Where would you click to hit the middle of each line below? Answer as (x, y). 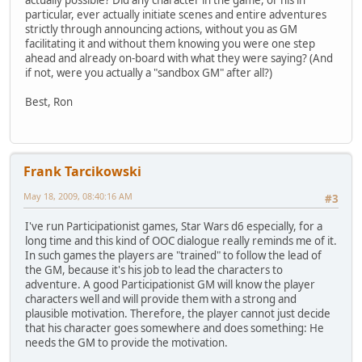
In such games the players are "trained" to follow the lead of (173, 256)
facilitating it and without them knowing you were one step (170, 44)
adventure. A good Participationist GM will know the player (170, 285)
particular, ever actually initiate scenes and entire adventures (176, 15)
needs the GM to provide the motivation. (126, 343)
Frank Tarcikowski (82, 171)
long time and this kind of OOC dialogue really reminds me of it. (181, 241)
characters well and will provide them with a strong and (161, 299)
